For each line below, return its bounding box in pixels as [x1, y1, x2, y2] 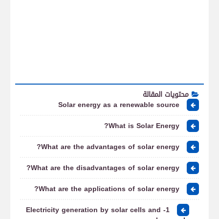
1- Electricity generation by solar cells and [26, 203, 161, 217]
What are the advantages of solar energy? [41, 140, 179, 153]
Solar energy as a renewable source [58, 98, 179, 111]
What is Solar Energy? [109, 119, 179, 132]
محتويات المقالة [143, 88, 189, 101]
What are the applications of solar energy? [39, 182, 179, 196]
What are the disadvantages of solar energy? [31, 161, 179, 175]
